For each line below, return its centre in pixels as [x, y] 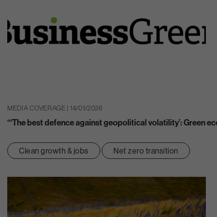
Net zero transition [146, 150]
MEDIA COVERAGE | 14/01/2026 [55, 108]
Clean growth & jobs [54, 150]
